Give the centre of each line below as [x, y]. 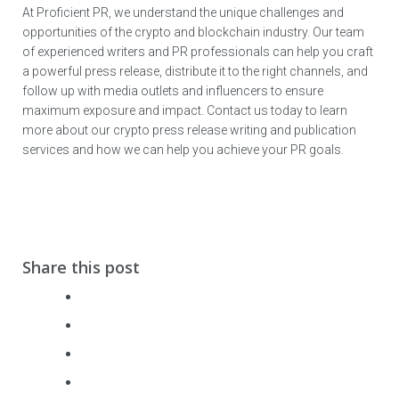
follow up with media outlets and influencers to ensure [173, 90]
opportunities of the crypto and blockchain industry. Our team [194, 32]
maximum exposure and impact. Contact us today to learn [185, 110]
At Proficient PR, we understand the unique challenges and [183, 12]
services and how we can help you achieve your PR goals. [183, 149]
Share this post [81, 267]
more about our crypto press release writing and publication [190, 130]
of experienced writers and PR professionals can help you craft [198, 51]
